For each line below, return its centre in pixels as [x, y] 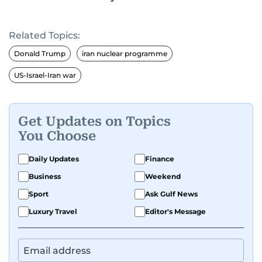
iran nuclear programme [125, 54]
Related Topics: [44, 36]
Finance [160, 159]
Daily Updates [54, 159]
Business [45, 177]
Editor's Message [175, 212]
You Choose [57, 136]
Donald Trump [40, 54]
